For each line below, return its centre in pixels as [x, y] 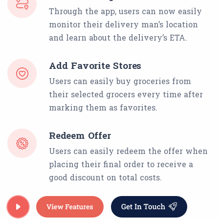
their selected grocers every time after [126, 94]
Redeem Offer [80, 135]
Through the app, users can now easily [125, 11]
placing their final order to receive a [121, 164]
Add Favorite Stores [95, 66]
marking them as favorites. [103, 108]
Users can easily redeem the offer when [128, 151]
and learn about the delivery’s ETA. [118, 38]
